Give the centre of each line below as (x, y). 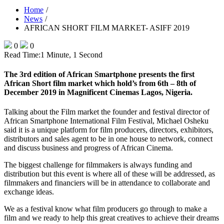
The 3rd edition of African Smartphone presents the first (99, 74)
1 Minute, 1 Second (71, 54)
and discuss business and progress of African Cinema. (88, 148)
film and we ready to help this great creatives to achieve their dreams (111, 218)
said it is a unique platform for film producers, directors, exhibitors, (109, 130)
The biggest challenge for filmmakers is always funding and (98, 165)
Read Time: (22, 54)
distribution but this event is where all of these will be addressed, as (109, 174)
